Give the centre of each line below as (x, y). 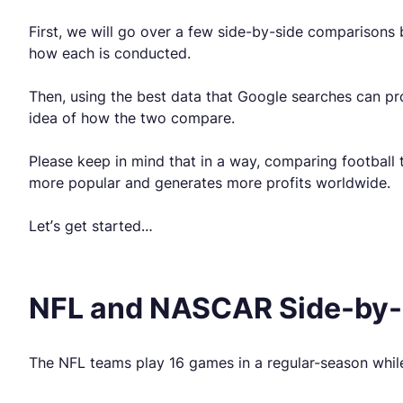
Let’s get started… (91, 226)
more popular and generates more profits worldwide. (210, 183)
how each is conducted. (110, 54)
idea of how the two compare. (132, 118)
